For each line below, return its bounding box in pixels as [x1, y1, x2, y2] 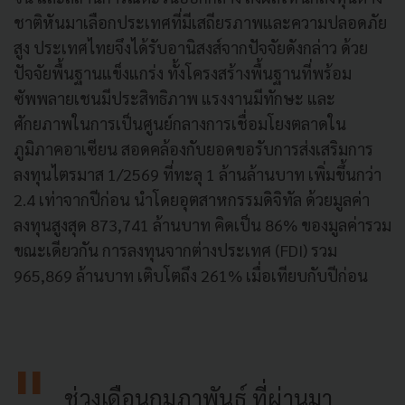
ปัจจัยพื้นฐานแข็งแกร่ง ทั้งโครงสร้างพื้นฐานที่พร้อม [14, 61, 352, 83]
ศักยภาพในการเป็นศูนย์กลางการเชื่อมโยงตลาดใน [14, 112, 346, 134]
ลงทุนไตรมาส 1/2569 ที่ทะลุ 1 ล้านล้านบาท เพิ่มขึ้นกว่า [14, 163, 381, 184]
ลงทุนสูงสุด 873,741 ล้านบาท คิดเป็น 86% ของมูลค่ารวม [14, 213, 391, 235]
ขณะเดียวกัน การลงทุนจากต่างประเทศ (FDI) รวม [14, 239, 337, 260]
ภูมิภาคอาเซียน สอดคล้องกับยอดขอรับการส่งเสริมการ [14, 137, 373, 159]
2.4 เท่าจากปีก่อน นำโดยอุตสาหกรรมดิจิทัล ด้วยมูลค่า [14, 188, 370, 210]
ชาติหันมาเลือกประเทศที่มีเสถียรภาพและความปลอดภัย [14, 11, 387, 33]
